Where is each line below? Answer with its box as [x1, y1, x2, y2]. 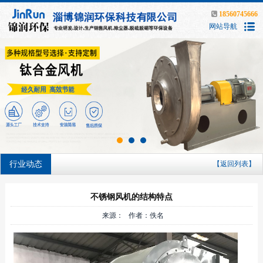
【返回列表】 [213, 160, 255, 168]
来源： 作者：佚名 [99, 211, 164, 220]
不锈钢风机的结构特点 [90, 193, 173, 202]
